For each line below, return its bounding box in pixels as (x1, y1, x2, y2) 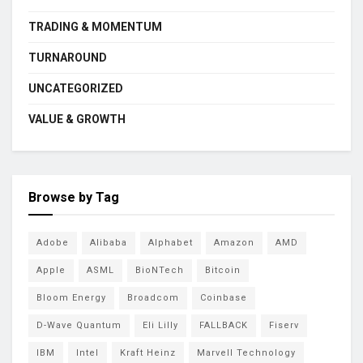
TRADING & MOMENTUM (28, 20, 162, 33)
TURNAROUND (28, 51, 107, 64)
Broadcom (127, 293, 179, 303)
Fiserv (269, 320, 299, 331)
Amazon (214, 237, 254, 248)
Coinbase (200, 293, 247, 303)
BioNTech (135, 265, 184, 275)
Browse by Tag (28, 190, 119, 205)
